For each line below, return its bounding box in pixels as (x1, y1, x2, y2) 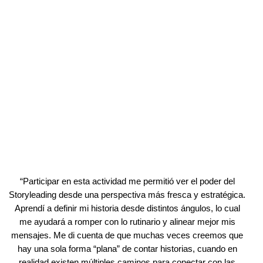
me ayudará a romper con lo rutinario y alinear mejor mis (19, 217, 235, 227)
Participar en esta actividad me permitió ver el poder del (22, 176, 235, 186)
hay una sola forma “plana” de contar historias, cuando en (17, 244, 237, 254)
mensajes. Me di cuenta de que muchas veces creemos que (11, 230, 244, 240)
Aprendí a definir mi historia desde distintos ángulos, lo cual (14, 203, 240, 213)
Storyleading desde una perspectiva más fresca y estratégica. (9, 190, 246, 200)
